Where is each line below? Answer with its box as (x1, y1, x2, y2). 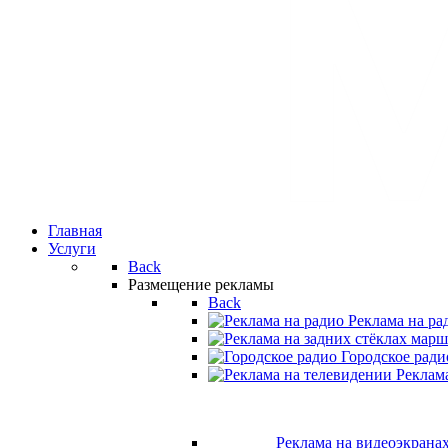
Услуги (48, 240, 96, 257)
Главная (48, 222, 102, 239)
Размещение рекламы (128, 276, 274, 293)
